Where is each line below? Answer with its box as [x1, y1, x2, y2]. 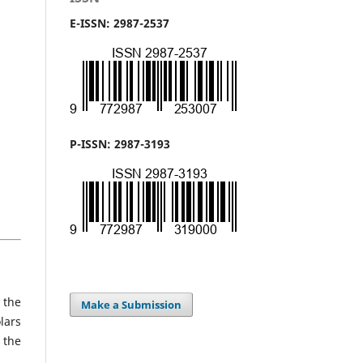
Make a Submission [81, 297, 182, 312]
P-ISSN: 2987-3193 [70, 135, 170, 152]
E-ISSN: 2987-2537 [70, 15, 169, 31]
